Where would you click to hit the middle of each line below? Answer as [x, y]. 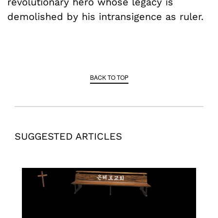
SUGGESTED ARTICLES [68, 136]
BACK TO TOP [109, 77]
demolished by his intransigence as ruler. [105, 17]
